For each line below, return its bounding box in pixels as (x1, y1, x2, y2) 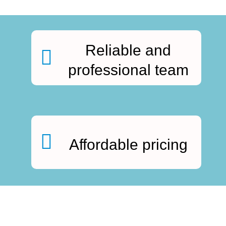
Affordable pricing (69, 136, 188, 153)
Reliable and (85, 42, 172, 59)
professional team (68, 62, 189, 78)
